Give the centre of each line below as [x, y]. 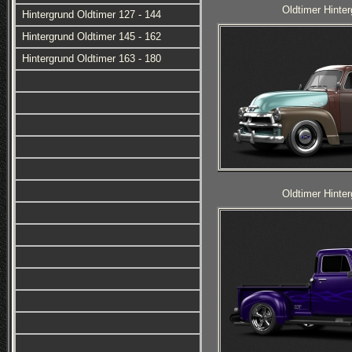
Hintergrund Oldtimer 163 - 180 [91, 59]
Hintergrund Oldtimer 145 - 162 [91, 37]
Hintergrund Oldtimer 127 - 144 [91, 15]
